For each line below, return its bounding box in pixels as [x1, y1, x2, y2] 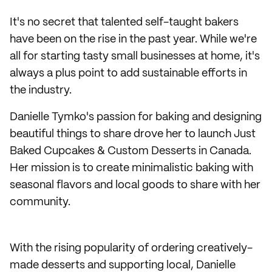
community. [10, 197, 70, 208]
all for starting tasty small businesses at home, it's [10, 51, 260, 62]
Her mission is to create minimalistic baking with [10, 163, 253, 174]
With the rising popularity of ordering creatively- [10, 243, 253, 254]
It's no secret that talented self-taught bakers [10, 17, 239, 28]
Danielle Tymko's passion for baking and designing [10, 112, 262, 123]
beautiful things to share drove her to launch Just [10, 129, 256, 140]
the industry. [10, 85, 72, 96]
